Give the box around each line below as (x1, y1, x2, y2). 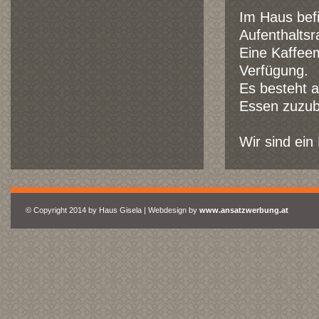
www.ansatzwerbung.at (199, 206, 288, 214)
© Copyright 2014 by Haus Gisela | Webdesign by (26, 206, 199, 214)
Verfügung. (239, 63, 308, 79)
